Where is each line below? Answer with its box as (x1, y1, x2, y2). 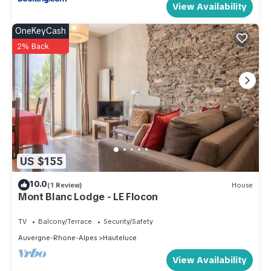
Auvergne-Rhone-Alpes (18, 233, 97, 243)
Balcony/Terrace (38, 217, 92, 226)
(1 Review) (47, 180, 82, 189)
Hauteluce (103, 233, 137, 243)
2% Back (17, 41, 49, 52)
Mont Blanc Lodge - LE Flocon (18, 191, 158, 204)
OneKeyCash (15, 25, 66, 37)
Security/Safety (103, 217, 153, 226)
